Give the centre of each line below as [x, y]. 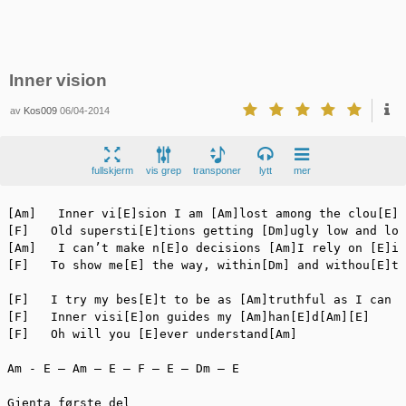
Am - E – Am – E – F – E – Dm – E [123, 368]
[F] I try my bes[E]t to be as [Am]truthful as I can [199, 299]
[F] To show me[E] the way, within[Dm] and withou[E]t [203, 265]
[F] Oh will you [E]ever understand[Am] [152, 333]
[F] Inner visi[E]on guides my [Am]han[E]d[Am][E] [188, 316]
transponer [217, 171]
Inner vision [58, 80]
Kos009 [41, 110]
